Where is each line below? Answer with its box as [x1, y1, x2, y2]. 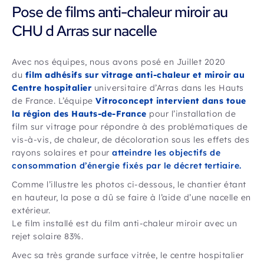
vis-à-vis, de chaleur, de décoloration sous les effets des [12, 134, 249, 145]
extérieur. [12, 205, 50, 216]
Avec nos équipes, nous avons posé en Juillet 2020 [12, 57, 226, 67]
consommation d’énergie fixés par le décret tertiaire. [12, 160, 242, 171]
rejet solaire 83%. [12, 231, 83, 242]
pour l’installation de [146, 108, 236, 119]
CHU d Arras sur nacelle [12, 21, 157, 41]
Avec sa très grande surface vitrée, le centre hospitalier [12, 250, 244, 260]
